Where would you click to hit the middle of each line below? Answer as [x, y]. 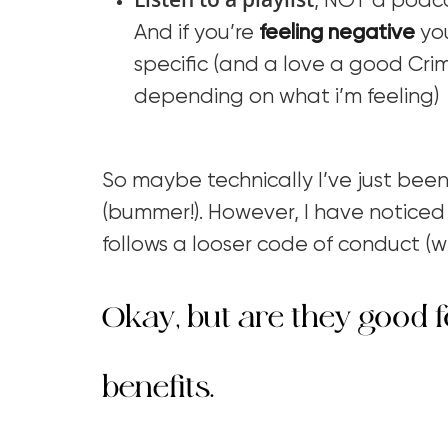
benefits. [161, 386]
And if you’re [196, 33]
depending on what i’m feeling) [286, 97]
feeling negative [337, 33]
